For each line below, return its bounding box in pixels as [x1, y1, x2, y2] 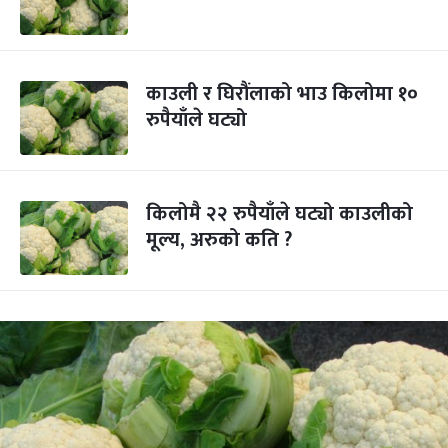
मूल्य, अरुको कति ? [146, 223, 292, 257]
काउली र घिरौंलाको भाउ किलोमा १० [146, 77, 418, 111]
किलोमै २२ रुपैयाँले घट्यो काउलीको [146, 197, 413, 231]
